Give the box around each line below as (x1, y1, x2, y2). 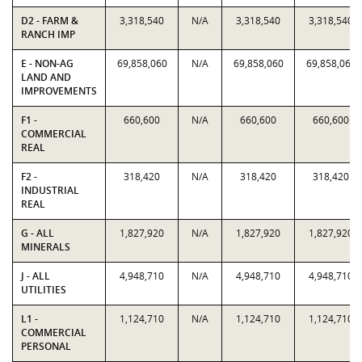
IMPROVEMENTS (21, 84, 97, 98)
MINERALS (21, 240, 70, 254)
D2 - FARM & (21, 14, 78, 27)
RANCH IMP (21, 27, 75, 41)
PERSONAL (21, 339, 71, 353)
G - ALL (21, 226, 54, 240)
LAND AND (21, 70, 71, 84)
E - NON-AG (21, 57, 74, 70)
